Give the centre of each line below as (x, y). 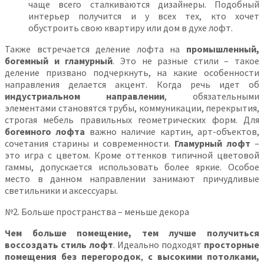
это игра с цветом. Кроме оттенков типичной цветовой (132, 155)
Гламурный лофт (212, 143)
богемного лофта (45, 131)
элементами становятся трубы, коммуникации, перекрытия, (132, 108)
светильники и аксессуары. (61, 190)
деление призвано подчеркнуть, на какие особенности (132, 72)
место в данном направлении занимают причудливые (132, 178)
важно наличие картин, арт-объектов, (172, 131)
